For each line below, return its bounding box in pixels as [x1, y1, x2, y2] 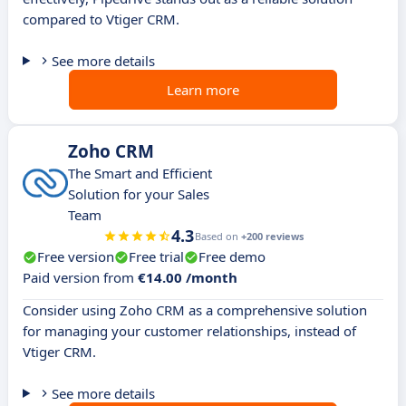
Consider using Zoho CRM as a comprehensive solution [23, 301, 367, 320]
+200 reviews [240, 229, 304, 244]
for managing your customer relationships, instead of [23, 322, 356, 341]
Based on [194, 229, 241, 244]
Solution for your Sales [68, 185, 209, 204]
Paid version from [23, 268, 138, 287]
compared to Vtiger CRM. [23, 10, 179, 29]
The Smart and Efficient [68, 164, 212, 183]
